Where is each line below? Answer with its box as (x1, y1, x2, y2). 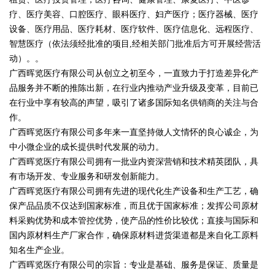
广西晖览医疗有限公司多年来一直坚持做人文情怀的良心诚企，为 (9, 128, 258, 137)
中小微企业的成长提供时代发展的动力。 (9, 142, 164, 152)
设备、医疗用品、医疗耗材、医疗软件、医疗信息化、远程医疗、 (9, 25, 258, 34)
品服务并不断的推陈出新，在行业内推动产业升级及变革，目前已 (9, 83, 258, 93)
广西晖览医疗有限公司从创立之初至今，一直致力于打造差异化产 (9, 69, 258, 78)
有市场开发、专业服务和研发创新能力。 (9, 172, 164, 181)
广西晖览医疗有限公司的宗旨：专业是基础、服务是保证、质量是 (9, 260, 258, 269)
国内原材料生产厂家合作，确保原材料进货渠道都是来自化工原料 (9, 231, 258, 240)
